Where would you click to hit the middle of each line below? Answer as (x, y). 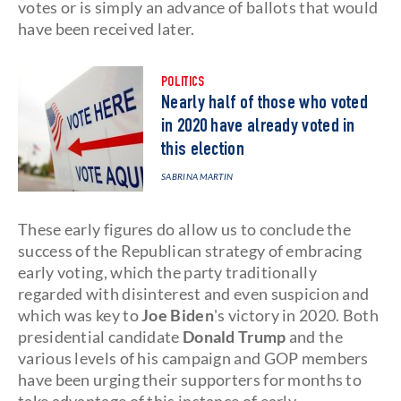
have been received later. (107, 29)
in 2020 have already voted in (258, 127)
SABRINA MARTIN (197, 176)
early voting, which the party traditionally (167, 272)
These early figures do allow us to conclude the (185, 229)
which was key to (80, 315)
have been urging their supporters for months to (190, 380)
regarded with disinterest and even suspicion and (194, 294)
